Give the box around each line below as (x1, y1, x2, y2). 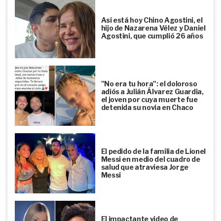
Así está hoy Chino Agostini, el (101, 16, 203, 25)
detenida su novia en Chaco (101, 103, 193, 112)
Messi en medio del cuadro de (101, 155, 200, 164)
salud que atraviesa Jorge (101, 163, 188, 172)
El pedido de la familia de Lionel (101, 147, 206, 156)
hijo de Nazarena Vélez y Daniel (101, 24, 206, 33)
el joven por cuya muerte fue (101, 95, 198, 104)
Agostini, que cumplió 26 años (101, 32, 203, 40)
